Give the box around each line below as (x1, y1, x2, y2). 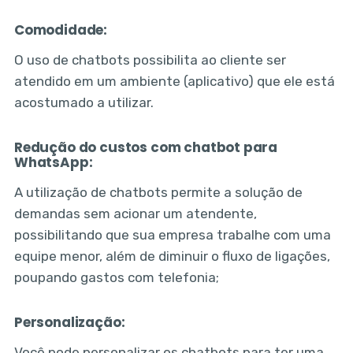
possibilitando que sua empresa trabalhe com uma (13, 227, 331, 243)
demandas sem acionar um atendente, (13, 206, 257, 222)
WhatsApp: (13, 153, 99, 173)
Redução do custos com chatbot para (13, 138, 278, 158)
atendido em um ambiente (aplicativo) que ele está (13, 73, 335, 90)
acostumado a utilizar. (13, 95, 154, 111)
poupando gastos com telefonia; (13, 269, 219, 286)
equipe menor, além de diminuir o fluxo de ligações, (13, 248, 330, 265)
